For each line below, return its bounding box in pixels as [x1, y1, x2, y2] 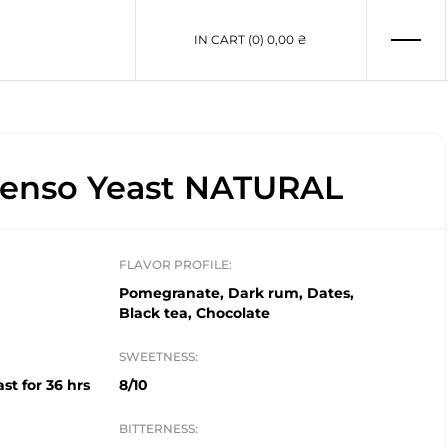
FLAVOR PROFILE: [119, 257, 232, 272]
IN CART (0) [194, 32, 265, 47]
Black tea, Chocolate [119, 304, 270, 322]
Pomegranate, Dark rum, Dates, [119, 284, 354, 302]
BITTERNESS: [119, 421, 198, 436]
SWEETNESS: [119, 349, 198, 364]
